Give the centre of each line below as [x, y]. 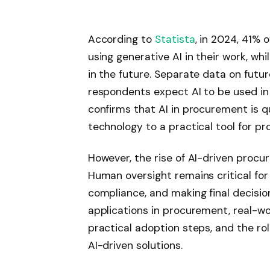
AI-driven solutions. [135, 246]
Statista [175, 39]
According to [121, 39]
